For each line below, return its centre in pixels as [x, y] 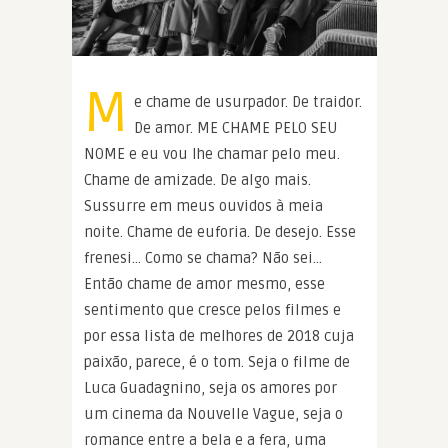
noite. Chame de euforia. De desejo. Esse [220, 231]
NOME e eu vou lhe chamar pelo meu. [212, 153]
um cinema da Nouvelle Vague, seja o [213, 413]
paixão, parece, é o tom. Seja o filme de [217, 361]
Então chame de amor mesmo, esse [204, 283]
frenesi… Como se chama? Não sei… [203, 257]
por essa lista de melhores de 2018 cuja [219, 335]
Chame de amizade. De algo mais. [197, 179]
